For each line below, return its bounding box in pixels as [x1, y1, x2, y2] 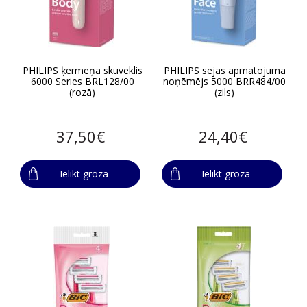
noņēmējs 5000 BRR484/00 [163, 74, 286, 88]
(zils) [214, 85, 235, 99]
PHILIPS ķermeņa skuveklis [22, 63, 143, 77]
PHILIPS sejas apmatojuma [163, 63, 286, 77]
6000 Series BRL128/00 [30, 74, 134, 88]
